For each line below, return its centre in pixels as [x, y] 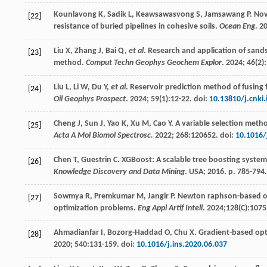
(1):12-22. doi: [184, 99]
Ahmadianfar [76, 232]
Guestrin [96, 160]
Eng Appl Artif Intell [170, 208]
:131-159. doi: [112, 244]
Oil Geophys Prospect [90, 99]
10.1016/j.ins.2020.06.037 [182, 244]
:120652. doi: [212, 135]
